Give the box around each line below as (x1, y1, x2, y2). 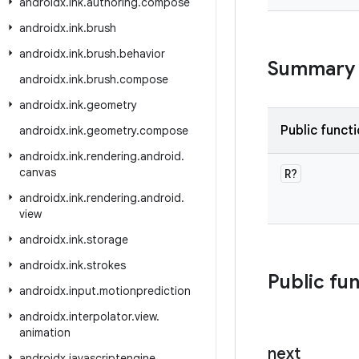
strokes (87, 258, 126, 272)
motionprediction (99, 284, 191, 298)
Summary (268, 57, 355, 81)
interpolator (69, 309, 131, 324)
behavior (119, 46, 165, 61)
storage (87, 232, 128, 247)
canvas (19, 165, 56, 179)
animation (19, 325, 71, 340)
